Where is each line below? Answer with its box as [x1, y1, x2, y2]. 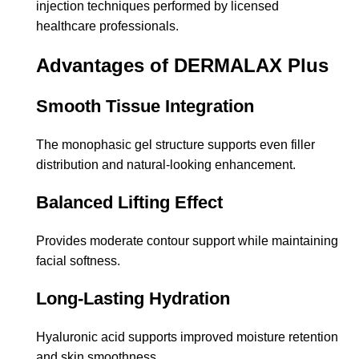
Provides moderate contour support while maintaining [36, 233, 338, 248]
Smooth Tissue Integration [36, 95, 254, 116]
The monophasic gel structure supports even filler [36, 137, 315, 151]
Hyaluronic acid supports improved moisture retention [36, 329, 338, 344]
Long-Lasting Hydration [36, 288, 230, 309]
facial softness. [36, 253, 120, 268]
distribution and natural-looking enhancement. [36, 157, 296, 171]
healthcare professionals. [36, 18, 179, 33]
